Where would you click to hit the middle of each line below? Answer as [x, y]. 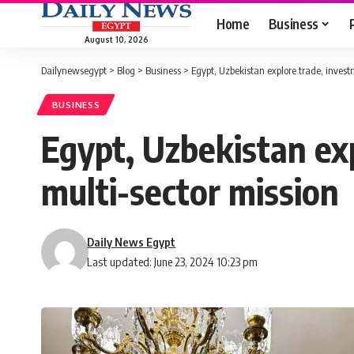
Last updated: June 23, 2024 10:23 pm [173, 262]
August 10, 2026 [116, 39]
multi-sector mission [190, 192]
